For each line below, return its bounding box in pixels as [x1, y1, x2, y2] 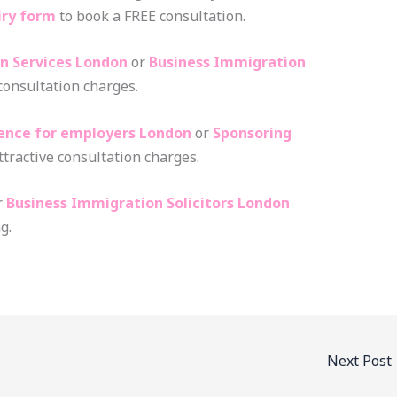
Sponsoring [212, 122, 292, 143]
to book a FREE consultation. [55, 5, 245, 26]
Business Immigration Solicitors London [5, 193, 290, 214]
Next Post [327, 350, 395, 370]
